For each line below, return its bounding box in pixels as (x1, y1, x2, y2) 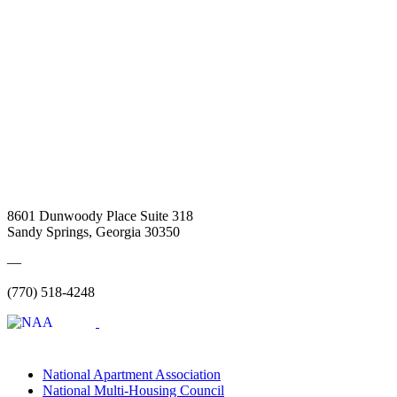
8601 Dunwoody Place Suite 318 (7, 208, 193, 224)
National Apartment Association (43, 367, 221, 383)
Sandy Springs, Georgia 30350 (7, 224, 180, 240)
